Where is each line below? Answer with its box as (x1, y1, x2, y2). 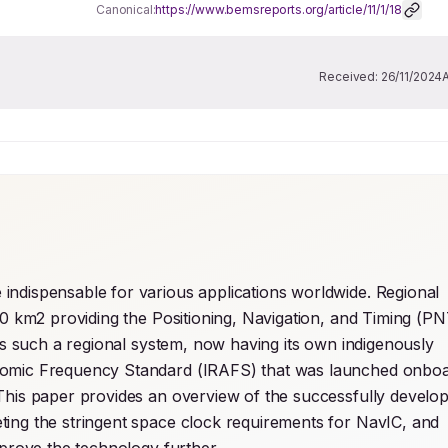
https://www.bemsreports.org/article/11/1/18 (155, 2, 402, 17)
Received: (319, 69, 381, 84)
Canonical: (96, 2, 156, 17)
